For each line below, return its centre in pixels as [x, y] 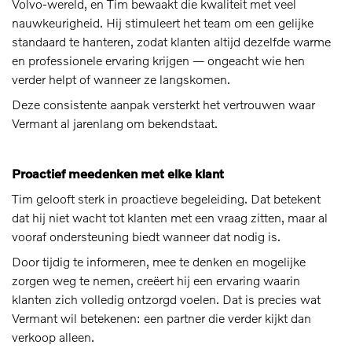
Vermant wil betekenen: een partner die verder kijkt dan [161, 318]
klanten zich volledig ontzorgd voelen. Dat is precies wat [166, 299]
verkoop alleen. [53, 337]
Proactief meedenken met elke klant [118, 173]
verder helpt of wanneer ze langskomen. [121, 79]
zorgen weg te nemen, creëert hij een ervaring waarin [156, 280]
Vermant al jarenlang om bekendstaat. [115, 123]
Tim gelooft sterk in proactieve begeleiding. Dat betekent [166, 198]
